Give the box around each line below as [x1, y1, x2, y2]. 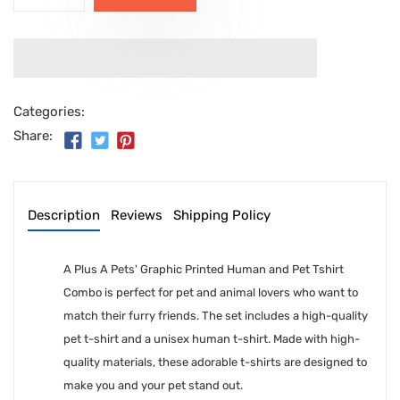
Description [28, 207, 100, 224]
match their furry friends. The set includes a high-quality [63, 309, 368, 323]
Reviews [111, 207, 162, 224]
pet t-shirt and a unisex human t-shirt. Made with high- [63, 332, 360, 346]
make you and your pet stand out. [63, 379, 243, 393]
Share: [13, 128, 53, 144]
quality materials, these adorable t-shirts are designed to [63, 355, 367, 370]
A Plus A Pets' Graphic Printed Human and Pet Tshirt [63, 262, 344, 277]
